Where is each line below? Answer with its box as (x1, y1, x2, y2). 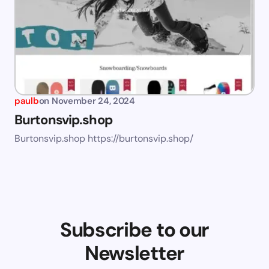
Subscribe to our (60, 217, 209, 243)
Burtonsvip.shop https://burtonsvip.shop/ (14, 132, 193, 145)
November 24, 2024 (51, 95, 135, 107)
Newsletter (85, 240, 184, 267)
